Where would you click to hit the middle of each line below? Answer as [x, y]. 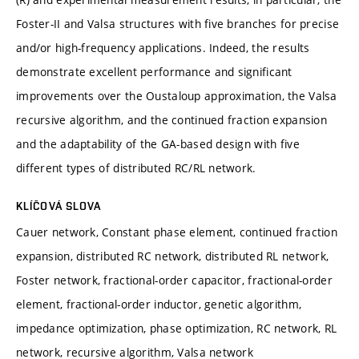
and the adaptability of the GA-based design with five [158, 143]
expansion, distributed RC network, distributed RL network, [173, 256]
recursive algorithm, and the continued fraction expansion [171, 119]
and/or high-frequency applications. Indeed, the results [163, 47]
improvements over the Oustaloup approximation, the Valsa [177, 95]
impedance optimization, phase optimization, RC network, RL [177, 328]
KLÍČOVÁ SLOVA [59, 206]
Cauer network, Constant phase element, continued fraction [177, 232]
